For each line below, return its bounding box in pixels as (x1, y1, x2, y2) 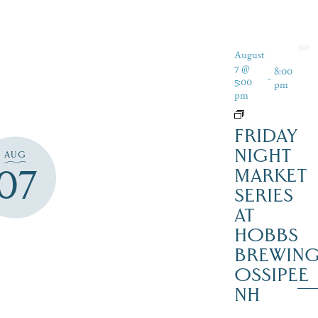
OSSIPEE (234, 263, 309, 287)
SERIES (234, 184, 293, 207)
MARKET (234, 164, 307, 187)
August (234, 47, 265, 62)
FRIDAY (234, 124, 297, 148)
